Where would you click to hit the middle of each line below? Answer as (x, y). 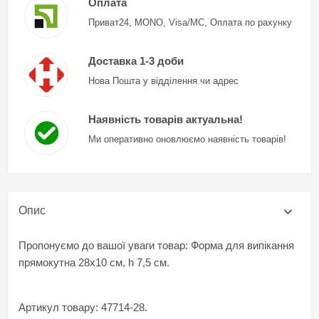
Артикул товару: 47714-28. (83, 307)
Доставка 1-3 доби (136, 61)
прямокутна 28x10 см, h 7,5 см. (94, 262)
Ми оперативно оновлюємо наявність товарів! (187, 139)
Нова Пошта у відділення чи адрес (163, 80)
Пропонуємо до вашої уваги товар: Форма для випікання (156, 245)
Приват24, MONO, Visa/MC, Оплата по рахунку (190, 22)
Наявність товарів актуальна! (165, 119)
